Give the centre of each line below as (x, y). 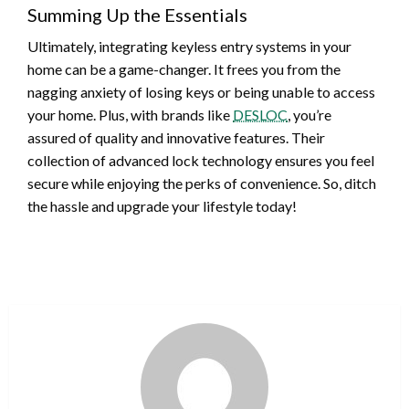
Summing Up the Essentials (137, 14)
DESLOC (260, 114)
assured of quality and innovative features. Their (176, 137)
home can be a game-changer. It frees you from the (184, 68)
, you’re (309, 114)
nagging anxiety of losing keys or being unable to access (201, 91)
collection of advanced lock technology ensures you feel (201, 160)
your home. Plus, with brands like (130, 114)
